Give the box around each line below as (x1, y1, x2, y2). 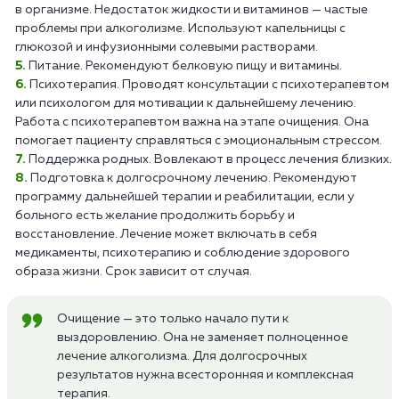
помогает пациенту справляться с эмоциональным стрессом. (15, 134, 382, 147)
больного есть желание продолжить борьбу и (15, 208, 295, 222)
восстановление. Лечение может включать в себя (15, 227, 317, 240)
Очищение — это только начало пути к (57, 312, 289, 325)
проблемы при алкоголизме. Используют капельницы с (15, 21, 346, 35)
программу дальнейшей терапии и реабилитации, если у (15, 190, 354, 203)
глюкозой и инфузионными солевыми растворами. (15, 40, 318, 53)
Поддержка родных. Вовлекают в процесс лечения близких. (28, 152, 392, 166)
